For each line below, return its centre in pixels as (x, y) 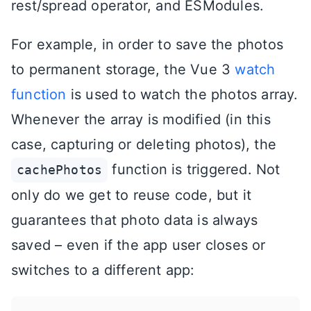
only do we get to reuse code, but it (132, 195)
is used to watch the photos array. (182, 94)
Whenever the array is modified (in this (141, 119)
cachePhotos (60, 170)
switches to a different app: (103, 270)
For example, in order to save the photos (148, 44)
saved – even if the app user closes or (138, 245)
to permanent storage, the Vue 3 (123, 69)
